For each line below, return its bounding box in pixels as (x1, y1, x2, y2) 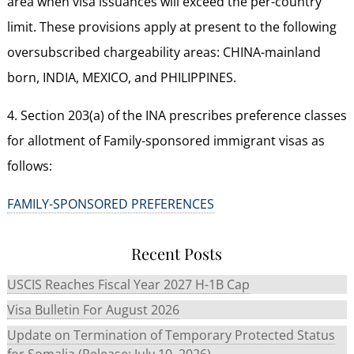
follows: (6, 156, 52, 175)
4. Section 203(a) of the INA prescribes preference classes (6, 106, 347, 124)
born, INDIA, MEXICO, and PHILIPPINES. (6, 68, 236, 86)
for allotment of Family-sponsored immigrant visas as (6, 131, 325, 149)
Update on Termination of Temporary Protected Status (6, 326, 335, 344)
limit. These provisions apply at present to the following (6, 17, 337, 36)
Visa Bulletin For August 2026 (6, 300, 179, 318)
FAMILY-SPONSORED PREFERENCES (6, 194, 214, 213)
